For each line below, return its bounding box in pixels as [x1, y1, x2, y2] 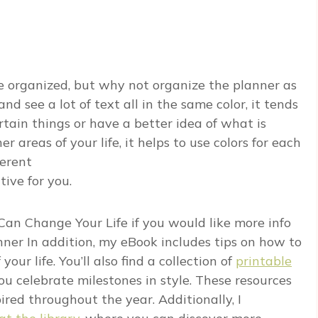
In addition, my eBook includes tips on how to [23, 234, 302, 251]
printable [236, 253, 292, 270]
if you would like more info [128, 214, 291, 231]
